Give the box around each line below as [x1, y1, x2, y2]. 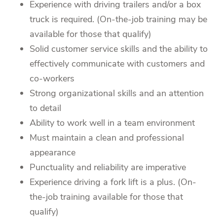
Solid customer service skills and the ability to [30, 43, 208, 55]
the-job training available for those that [30, 191, 183, 203]
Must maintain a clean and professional [30, 132, 184, 144]
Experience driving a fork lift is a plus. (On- [30, 176, 196, 188]
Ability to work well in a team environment [30, 117, 195, 129]
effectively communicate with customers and [30, 58, 205, 70]
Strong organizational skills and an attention [30, 87, 204, 100]
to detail [30, 102, 64, 114]
